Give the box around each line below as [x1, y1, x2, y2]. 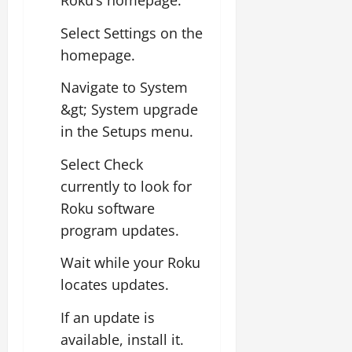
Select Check [60, 154, 143, 174]
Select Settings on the [60, 23, 203, 42]
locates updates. [60, 275, 169, 294]
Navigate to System [60, 78, 188, 97]
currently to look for [60, 176, 192, 196]
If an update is [60, 307, 155, 327]
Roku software [60, 198, 155, 218]
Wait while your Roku [60, 253, 200, 272]
